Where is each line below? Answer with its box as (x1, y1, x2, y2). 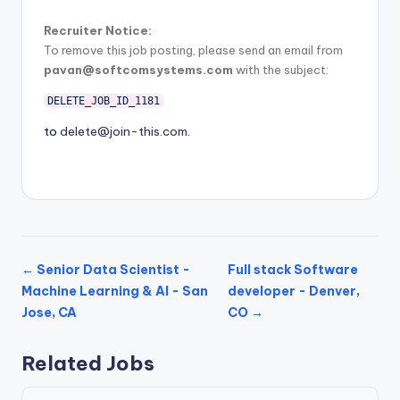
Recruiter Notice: (44, 22, 152, 37)
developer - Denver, (228, 282, 361, 299)
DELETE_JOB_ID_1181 (46, 94, 160, 107)
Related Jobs (21, 350, 154, 376)
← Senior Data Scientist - (21, 261, 190, 278)
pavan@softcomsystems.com (44, 62, 233, 77)
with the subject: (233, 62, 329, 77)
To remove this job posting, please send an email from (44, 42, 343, 57)
